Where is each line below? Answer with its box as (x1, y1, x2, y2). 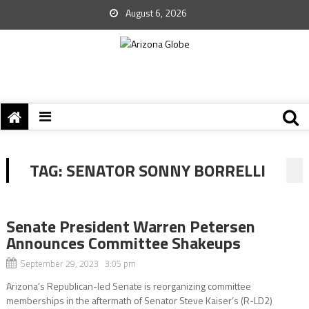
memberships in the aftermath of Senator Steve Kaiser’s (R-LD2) (6, 293, 272, 308)
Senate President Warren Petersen (6, 214, 255, 239)
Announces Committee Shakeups (6, 230, 241, 255)
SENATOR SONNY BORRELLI (66, 158, 266, 183)
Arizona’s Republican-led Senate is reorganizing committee (6, 279, 251, 293)
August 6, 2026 (123, 6, 187, 20)
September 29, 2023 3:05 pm (19, 257, 136, 270)
